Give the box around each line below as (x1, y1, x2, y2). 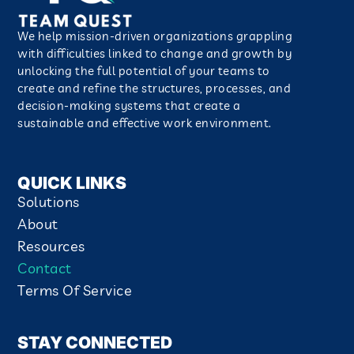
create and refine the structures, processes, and (17, 80, 292, 96)
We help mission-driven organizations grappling (17, 28, 293, 43)
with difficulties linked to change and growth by (17, 45, 292, 61)
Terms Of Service (17, 281, 133, 300)
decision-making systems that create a (17, 97, 241, 113)
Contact (17, 259, 72, 278)
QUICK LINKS (17, 173, 127, 194)
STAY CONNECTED (17, 332, 173, 352)
